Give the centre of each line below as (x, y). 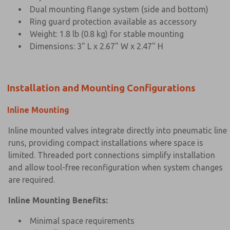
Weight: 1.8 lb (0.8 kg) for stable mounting (107, 34)
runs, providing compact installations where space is (106, 142)
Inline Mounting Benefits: (58, 200)
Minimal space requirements (82, 221)
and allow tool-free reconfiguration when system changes (116, 167)
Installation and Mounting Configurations (101, 88)
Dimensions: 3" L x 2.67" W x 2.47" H (97, 46)
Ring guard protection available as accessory (113, 21)
